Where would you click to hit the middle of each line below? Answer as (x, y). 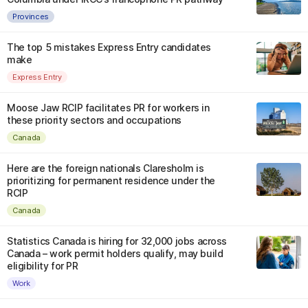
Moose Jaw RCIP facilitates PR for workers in (108, 108)
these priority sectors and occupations (95, 120)
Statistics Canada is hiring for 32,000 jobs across (117, 241)
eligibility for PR (43, 266)
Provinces (31, 16)
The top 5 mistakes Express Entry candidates (109, 47)
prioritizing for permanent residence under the (111, 180)
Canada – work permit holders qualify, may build (115, 253)
